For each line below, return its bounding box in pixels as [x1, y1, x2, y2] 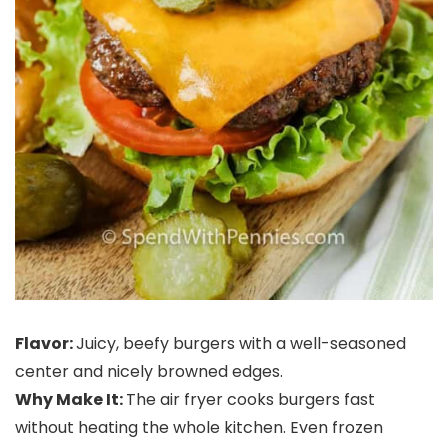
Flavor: [15, 332, 76, 355]
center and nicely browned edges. [15, 360, 283, 383]
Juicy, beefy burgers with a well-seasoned [76, 332, 406, 355]
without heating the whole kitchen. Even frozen [15, 416, 383, 439]
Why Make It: [15, 388, 126, 411]
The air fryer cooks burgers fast [126, 388, 375, 411]
